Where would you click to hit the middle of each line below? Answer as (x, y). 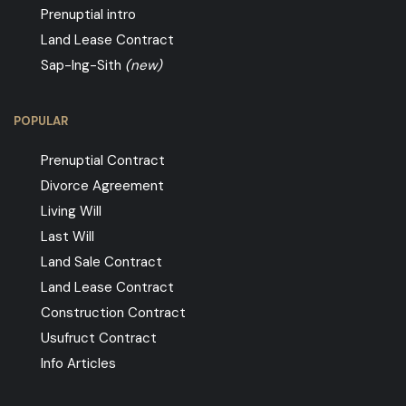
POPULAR (41, 121)
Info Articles (78, 364)
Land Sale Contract (101, 262)
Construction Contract (113, 313)
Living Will (71, 212)
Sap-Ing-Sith (83, 66)
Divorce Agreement (102, 186)
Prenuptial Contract (103, 161)
